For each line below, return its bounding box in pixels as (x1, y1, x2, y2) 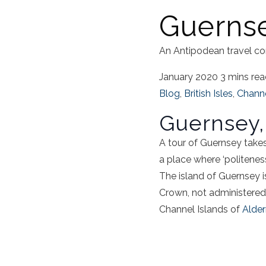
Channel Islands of (159, 204, 242, 216)
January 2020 (159, 71, 218, 83)
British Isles (184, 88, 233, 100)
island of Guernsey (179, 170, 260, 182)
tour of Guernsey (168, 137, 242, 149)
